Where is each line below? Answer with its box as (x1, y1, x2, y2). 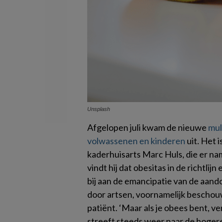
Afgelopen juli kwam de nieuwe (87, 122, 208, 133)
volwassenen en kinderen (87, 135, 185, 146)
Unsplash (87, 106, 110, 112)
